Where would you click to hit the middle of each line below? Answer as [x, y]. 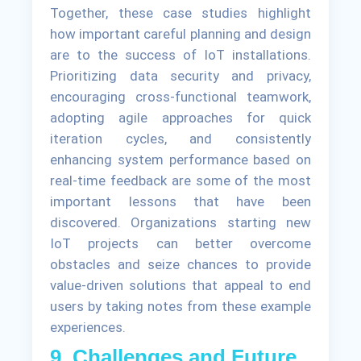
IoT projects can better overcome [180, 244]
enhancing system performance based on [180, 160]
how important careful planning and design [180, 34]
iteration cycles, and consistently [180, 139]
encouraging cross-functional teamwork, [180, 97]
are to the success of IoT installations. [180, 55]
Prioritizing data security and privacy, [180, 76]
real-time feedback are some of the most [180, 181]
